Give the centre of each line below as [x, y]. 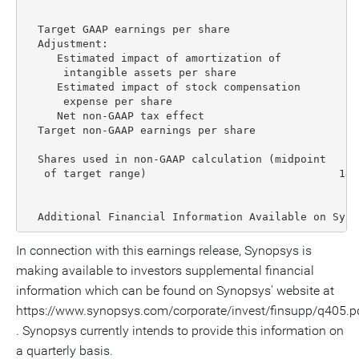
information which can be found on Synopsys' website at [175, 290]
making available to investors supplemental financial [165, 270]
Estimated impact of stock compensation [162, 87]
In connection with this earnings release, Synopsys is [164, 250]
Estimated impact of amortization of [153, 58]
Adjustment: [66, 43]
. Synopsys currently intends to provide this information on [180, 331]
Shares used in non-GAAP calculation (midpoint [175, 159]
